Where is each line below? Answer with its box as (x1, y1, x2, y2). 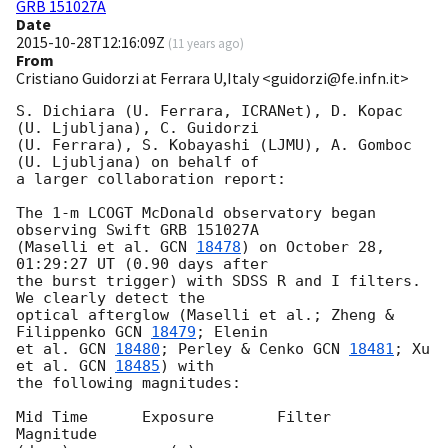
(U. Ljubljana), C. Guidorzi (16, 119, 268, 138)
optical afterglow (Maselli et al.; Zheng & (16, 306, 394, 325)
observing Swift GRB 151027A (16, 221, 268, 240)
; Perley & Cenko (160, 340, 313, 359)
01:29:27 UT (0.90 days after (16, 255, 277, 274)
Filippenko (16, 323, 115, 342)
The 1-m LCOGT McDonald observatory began (16, 204, 376, 223)
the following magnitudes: (16, 374, 241, 393)
